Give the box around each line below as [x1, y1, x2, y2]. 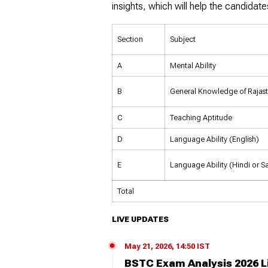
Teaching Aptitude [170, 112, 232, 122]
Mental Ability [170, 60, 216, 70]
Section [117, 34, 143, 44]
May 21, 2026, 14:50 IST [124, 241, 210, 251]
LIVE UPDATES [112, 214, 169, 224]
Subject [170, 34, 196, 44]
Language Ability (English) [170, 134, 259, 144]
